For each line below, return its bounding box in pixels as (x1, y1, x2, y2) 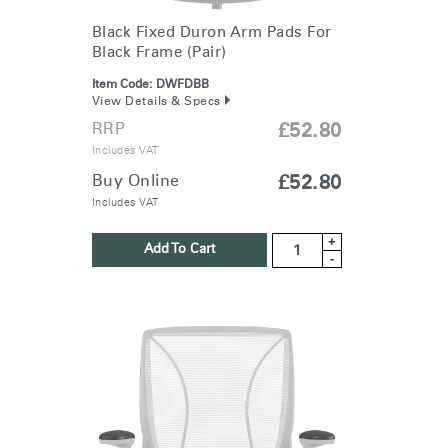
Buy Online (91, 173, 180, 190)
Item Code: (91, 79, 152, 92)
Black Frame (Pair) (91, 45, 227, 61)
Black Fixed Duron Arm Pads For (91, 25, 332, 41)
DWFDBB (155, 79, 209, 92)
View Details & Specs (91, 96, 221, 109)
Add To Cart (143, 243, 215, 257)
